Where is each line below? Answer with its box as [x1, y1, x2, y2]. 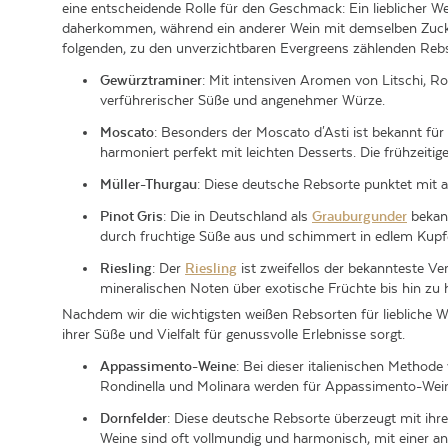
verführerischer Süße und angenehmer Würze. [100, 92, 385, 108]
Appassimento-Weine [100, 358, 236, 374]
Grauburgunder [312, 208, 407, 224]
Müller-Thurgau [100, 176, 197, 192]
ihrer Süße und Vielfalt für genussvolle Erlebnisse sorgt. [62, 326, 405, 342]
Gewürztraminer [100, 72, 202, 88]
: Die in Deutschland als [163, 208, 312, 224]
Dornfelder [100, 410, 167, 426]
